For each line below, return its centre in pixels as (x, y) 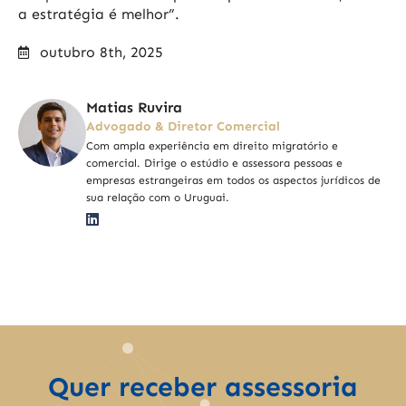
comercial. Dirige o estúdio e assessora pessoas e (214, 164)
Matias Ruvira (134, 108)
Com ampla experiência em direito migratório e (212, 146)
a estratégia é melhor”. (99, 14)
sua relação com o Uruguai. (158, 198)
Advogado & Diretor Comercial (183, 127)
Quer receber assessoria (203, 387)
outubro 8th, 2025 (101, 53)
